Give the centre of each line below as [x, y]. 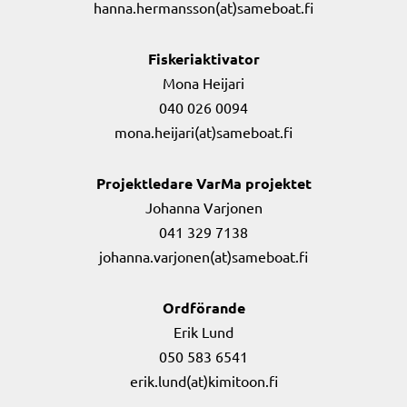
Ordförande [203, 308]
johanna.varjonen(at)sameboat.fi [203, 256]
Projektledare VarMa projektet [203, 183]
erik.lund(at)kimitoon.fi [203, 381]
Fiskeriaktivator [203, 59]
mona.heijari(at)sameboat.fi [203, 132]
